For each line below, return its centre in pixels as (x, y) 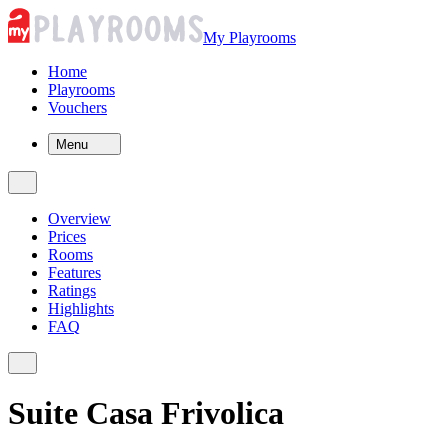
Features (74, 272)
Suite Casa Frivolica (146, 413)
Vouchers (77, 107)
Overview (79, 218)
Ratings (72, 290)
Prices (67, 236)
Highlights (81, 308)
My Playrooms (249, 37)
